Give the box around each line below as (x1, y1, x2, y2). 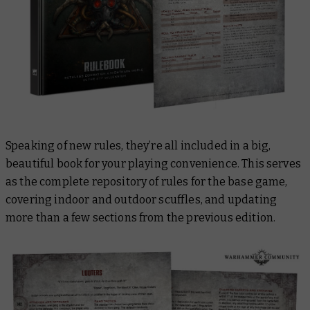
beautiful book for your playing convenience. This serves (6, 156, 301, 170)
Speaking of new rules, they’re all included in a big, (6, 138, 271, 152)
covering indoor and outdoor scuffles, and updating (6, 192, 277, 206)
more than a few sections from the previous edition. (6, 210, 276, 224)
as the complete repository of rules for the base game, (6, 174, 288, 188)
